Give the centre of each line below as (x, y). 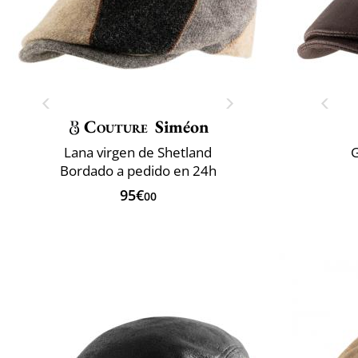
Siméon (182, 126)
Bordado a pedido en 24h (138, 170)
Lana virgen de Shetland (138, 152)
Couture (116, 126)
